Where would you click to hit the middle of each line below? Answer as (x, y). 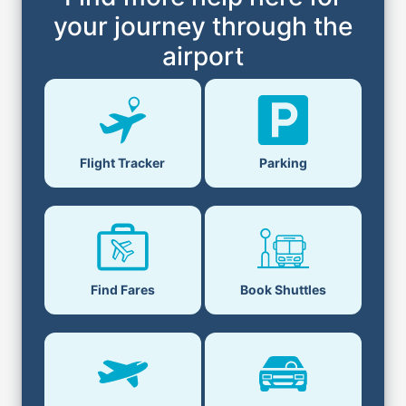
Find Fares (122, 290)
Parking (284, 163)
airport (203, 57)
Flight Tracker (123, 163)
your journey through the (203, 27)
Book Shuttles (284, 290)
